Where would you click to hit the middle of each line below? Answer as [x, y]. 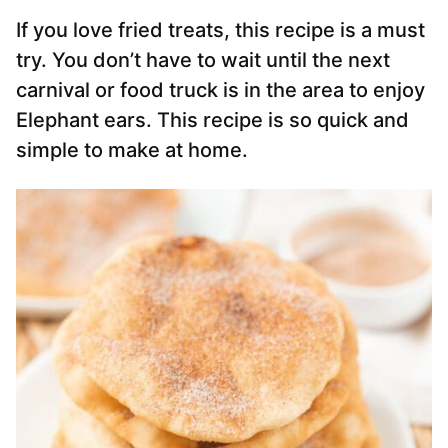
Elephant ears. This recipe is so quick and [212, 120]
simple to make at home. [132, 150]
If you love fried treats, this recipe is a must [220, 30]
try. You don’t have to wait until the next [203, 60]
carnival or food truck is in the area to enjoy [220, 90]
